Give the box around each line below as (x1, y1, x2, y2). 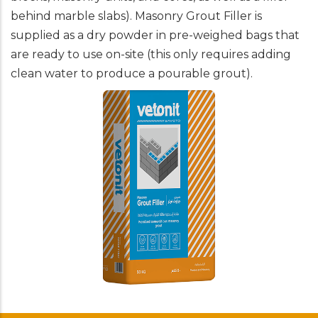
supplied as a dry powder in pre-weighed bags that (11, 28, 300, 42)
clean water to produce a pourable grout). (11, 67, 253, 80)
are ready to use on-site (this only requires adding (11, 48, 291, 61)
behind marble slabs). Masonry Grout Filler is (11, 9, 262, 23)
